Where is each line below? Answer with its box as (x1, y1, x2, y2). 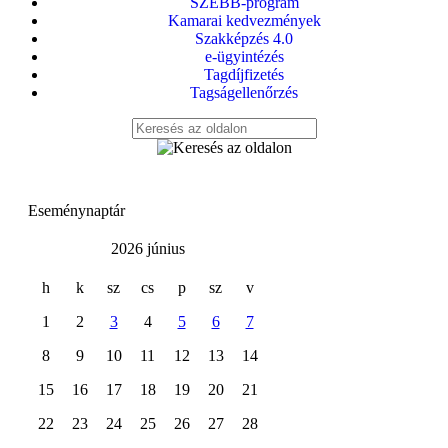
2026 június (110, 240, 185, 257)
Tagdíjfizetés (204, 66, 284, 83)
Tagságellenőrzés (190, 84, 298, 101)
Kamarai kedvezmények (167, 12, 321, 29)
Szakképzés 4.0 (195, 30, 293, 47)
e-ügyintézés (204, 48, 284, 65)
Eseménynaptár (28, 202, 125, 219)
